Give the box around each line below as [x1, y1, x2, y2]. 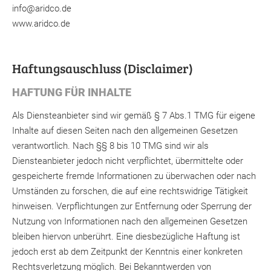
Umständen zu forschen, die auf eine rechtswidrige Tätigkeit [12, 186, 248, 197]
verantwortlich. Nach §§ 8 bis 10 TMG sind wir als [12, 140, 209, 152]
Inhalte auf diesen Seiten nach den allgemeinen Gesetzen [12, 125, 238, 137]
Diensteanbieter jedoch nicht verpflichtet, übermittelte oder [12, 155, 243, 167]
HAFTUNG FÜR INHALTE [12, 86, 131, 99]
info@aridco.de [12, 3, 71, 14]
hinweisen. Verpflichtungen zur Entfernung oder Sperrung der [12, 201, 252, 212]
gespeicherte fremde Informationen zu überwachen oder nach [12, 171, 256, 182]
